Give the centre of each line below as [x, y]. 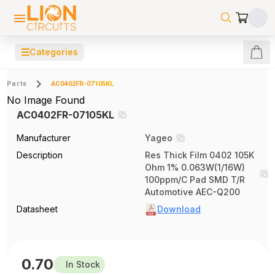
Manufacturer [44, 138]
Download [179, 209]
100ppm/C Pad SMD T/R [195, 180]
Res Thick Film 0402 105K [199, 155]
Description [40, 155]
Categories [54, 52]
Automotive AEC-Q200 [192, 192]
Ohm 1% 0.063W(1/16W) [195, 167]
